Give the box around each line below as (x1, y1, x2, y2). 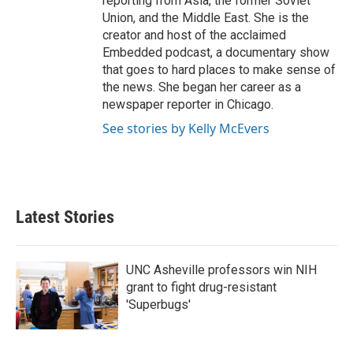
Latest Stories (16, 207, 114, 228)
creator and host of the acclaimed (102, 28, 286, 43)
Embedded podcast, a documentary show (102, 45, 329, 61)
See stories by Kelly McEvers (102, 120, 269, 138)
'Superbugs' (126, 297, 191, 313)
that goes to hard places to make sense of (102, 62, 336, 78)
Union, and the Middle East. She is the (102, 10, 309, 26)
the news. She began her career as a (102, 80, 301, 95)
